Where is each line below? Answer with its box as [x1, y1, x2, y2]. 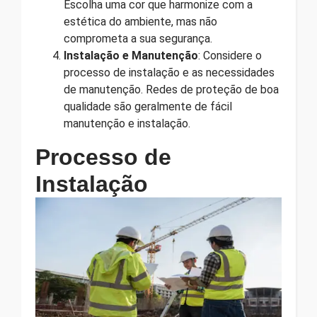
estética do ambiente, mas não [64, 14, 217, 28]
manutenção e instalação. [64, 116, 190, 130]
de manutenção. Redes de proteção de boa [64, 82, 279, 96]
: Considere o [198, 48, 262, 62]
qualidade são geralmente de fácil [64, 99, 232, 113]
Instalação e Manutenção [64, 48, 198, 62]
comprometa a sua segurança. [64, 31, 212, 45]
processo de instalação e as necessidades [64, 65, 275, 79]
